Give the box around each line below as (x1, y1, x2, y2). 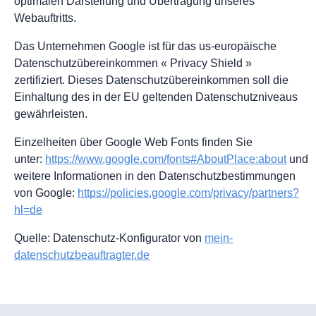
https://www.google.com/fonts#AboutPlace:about (45, 153, 286, 166)
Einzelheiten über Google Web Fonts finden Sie (14, 136, 253, 149)
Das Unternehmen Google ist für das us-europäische (14, 40, 276, 53)
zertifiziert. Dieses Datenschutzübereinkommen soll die (14, 74, 288, 87)
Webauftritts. (14, 12, 76, 25)
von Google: (14, 187, 78, 200)
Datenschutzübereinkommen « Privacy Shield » (14, 57, 252, 70)
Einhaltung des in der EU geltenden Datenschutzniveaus (14, 91, 298, 104)
